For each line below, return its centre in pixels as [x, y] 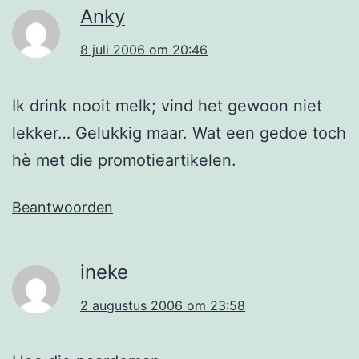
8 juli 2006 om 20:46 [144, 49]
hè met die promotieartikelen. [124, 160]
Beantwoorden [63, 207]
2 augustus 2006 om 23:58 [163, 305]
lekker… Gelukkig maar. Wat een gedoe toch [179, 133]
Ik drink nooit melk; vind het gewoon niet [167, 105]
